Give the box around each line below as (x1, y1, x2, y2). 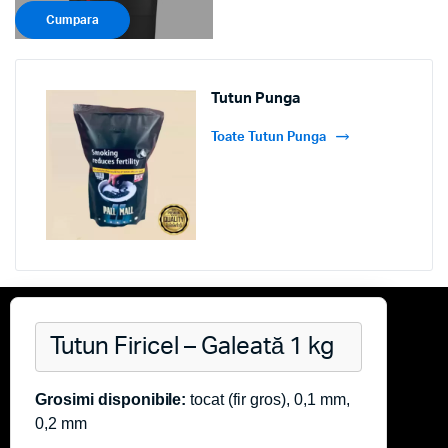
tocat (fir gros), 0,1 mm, (186, 390, 350, 408)
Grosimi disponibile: (35, 390, 187, 408)
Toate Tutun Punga (211, 130, 326, 144)
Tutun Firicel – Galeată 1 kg (50, 334, 334, 359)
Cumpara (46, 13, 99, 26)
